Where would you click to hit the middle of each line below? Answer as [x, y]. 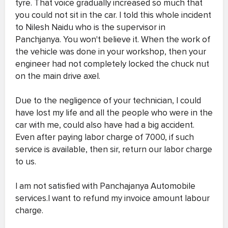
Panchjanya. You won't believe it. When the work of [113, 39]
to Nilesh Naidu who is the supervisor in [90, 27]
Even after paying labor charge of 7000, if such [105, 137]
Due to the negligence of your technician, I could [108, 101]
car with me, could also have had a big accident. [105, 125]
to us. [26, 162]
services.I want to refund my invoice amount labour [112, 198]
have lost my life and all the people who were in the [114, 113]
